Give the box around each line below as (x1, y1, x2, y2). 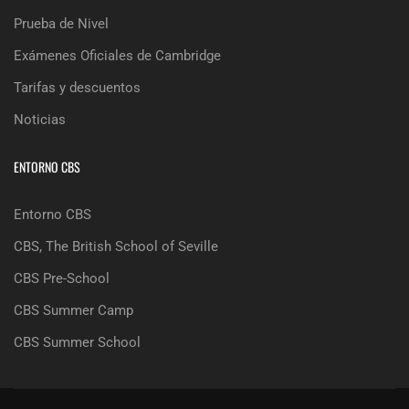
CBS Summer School (14, 334, 141, 351)
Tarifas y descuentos (14, 79, 141, 96)
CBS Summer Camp (14, 302, 133, 319)
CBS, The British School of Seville (14, 238, 218, 255)
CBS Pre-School (14, 270, 110, 287)
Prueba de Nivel (14, 16, 109, 32)
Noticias (14, 111, 66, 128)
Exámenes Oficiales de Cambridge (14, 47, 221, 64)
